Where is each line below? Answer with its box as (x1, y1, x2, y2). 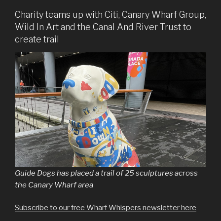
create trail (15, 34, 59, 45)
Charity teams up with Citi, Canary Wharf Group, (15, 9, 206, 20)
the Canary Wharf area (15, 180, 93, 189)
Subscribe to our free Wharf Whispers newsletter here (15, 203, 196, 213)
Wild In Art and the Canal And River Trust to (15, 22, 191, 33)
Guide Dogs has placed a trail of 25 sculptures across (15, 168, 198, 178)
